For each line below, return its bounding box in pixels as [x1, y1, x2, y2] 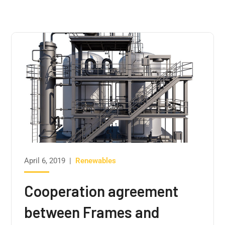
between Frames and [24, 202, 160, 221]
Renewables [75, 156, 117, 165]
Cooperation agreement [24, 181, 179, 200]
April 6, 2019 [24, 156, 66, 165]
